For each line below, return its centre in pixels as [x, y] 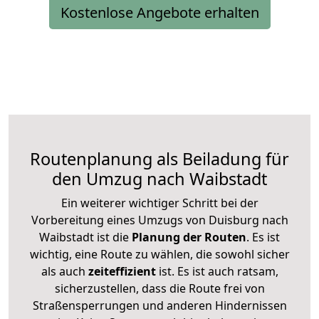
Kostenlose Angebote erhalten [159, 12]
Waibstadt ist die [84, 237]
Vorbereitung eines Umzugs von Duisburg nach [159, 220]
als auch [64, 271]
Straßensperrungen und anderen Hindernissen [159, 305]
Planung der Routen [188, 237]
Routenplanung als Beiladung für [159, 158]
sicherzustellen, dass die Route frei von [159, 288]
